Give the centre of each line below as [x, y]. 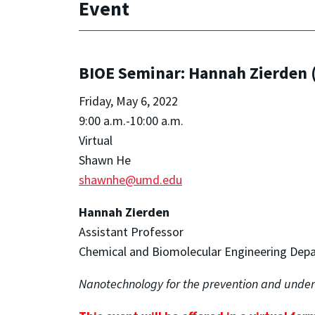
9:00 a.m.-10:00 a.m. [131, 121]
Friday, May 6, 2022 [128, 101]
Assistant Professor [133, 232]
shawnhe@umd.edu [130, 180]
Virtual [96, 141]
